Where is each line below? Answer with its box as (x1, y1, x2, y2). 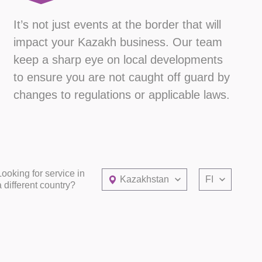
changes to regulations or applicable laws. (13, 88, 230, 102)
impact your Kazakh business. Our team (13, 36, 222, 49)
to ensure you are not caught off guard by (13, 71, 230, 84)
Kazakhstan (120, 174, 169, 185)
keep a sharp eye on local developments (13, 53, 223, 67)
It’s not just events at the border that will (13, 18, 221, 32)
